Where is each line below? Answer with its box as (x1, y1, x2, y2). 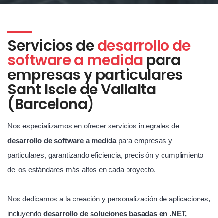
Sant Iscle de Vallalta (7, 79, 156, 100)
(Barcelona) (7, 93, 94, 114)
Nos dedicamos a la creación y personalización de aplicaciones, (7, 194, 210, 203)
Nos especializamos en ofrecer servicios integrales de (7, 121, 179, 130)
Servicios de (7, 35, 97, 56)
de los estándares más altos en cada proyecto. (7, 165, 156, 174)
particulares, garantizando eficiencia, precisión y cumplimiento (7, 150, 203, 159)
